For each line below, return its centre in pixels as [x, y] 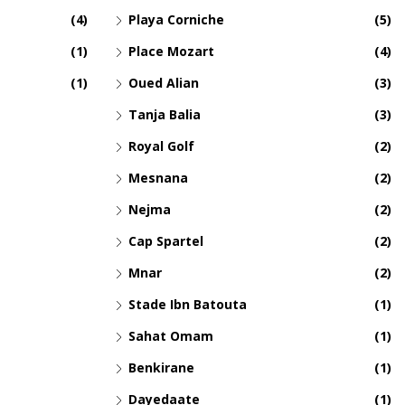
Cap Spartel [166, 241]
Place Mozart [171, 52]
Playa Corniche [176, 20]
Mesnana [158, 178]
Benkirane [161, 368]
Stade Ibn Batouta [188, 305]
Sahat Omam [171, 336]
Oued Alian [164, 83]
